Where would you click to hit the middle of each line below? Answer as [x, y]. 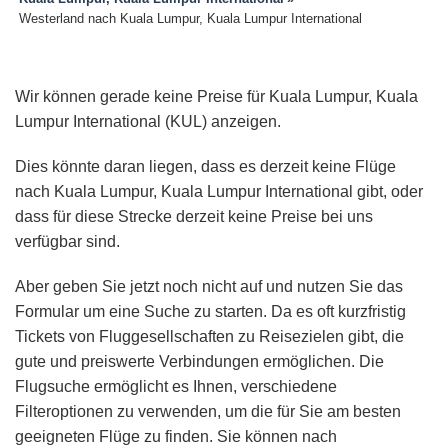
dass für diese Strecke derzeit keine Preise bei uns [194, 217]
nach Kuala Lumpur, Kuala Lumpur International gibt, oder [219, 192]
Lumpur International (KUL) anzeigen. [148, 122]
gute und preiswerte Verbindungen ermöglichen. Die [199, 362]
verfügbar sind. [67, 242]
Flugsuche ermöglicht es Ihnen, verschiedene [176, 387]
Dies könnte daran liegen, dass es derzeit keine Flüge [205, 167]
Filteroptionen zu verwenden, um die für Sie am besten [208, 412]
